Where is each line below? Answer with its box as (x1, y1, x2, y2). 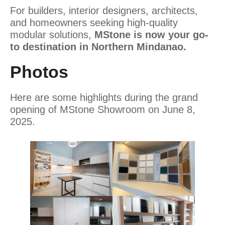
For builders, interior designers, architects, (10, 5, 198, 16)
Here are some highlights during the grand (10, 91, 198, 103)
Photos (10, 62, 68, 81)
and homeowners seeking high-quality (10, 17, 178, 28)
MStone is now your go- (94, 29, 208, 40)
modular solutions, (10, 29, 94, 40)
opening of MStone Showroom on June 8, (10, 103, 195, 115)
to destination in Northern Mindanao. (10, 41, 186, 52)
